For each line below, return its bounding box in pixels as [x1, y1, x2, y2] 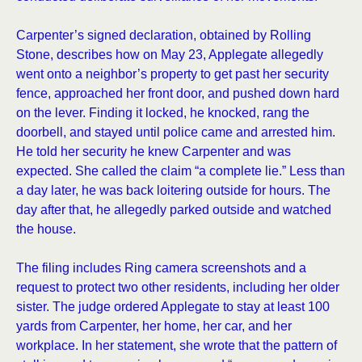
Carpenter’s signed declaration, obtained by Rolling [16, 28, 311, 42]
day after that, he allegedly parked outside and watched [16, 203, 331, 217]
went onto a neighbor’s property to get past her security [16, 67, 329, 81]
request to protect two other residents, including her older [16, 280, 339, 294]
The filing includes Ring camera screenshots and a [16, 261, 306, 275]
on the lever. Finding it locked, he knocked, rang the [16, 106, 309, 120]
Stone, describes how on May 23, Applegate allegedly [16, 48, 323, 61]
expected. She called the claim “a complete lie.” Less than [16, 164, 345, 178]
